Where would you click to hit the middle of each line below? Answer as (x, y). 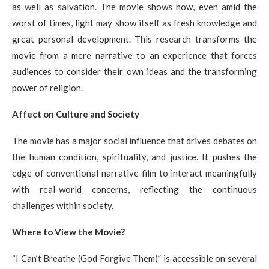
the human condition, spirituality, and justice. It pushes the (134, 156)
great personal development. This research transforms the (134, 39)
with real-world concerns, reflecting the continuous (134, 189)
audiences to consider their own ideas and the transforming (134, 71)
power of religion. (47, 87)
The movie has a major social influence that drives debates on (134, 140)
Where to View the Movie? (68, 231)
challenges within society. (63, 205)
